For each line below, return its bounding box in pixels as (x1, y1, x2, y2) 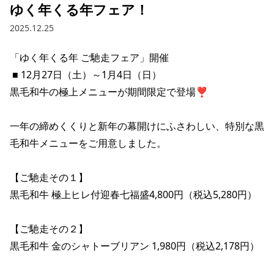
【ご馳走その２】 (10, 222, 88, 236)
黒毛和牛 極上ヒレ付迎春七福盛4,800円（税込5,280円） (10, 188, 257, 202)
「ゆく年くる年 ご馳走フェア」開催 (10, 51, 171, 65)
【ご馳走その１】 (10, 171, 88, 185)
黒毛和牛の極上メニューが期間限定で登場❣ (10, 85, 208, 99)
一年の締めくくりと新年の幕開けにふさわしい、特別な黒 (10, 119, 264, 133)
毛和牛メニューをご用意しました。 (10, 136, 166, 150)
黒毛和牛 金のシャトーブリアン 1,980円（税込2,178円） (10, 239, 259, 253)
